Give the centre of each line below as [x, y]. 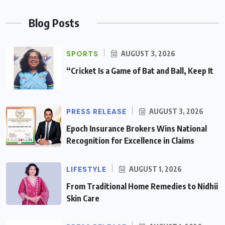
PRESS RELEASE [96, 112]
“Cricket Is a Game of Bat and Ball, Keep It [140, 71]
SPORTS [82, 54]
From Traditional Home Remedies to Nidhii [142, 187]
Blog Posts [54, 23]
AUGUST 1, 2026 [155, 169]
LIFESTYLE [86, 170]
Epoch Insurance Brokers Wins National [137, 129]
